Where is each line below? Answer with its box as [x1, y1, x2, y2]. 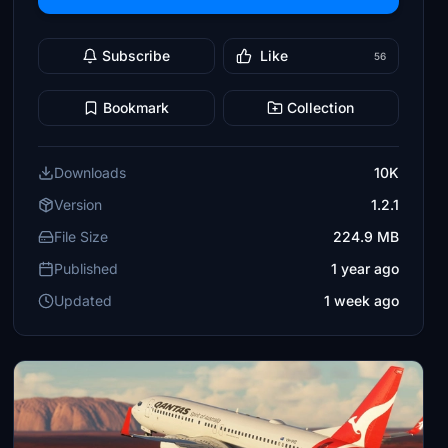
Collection [287, 99, 355, 116]
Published [54, 260, 119, 277]
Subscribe [102, 47, 171, 64]
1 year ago [330, 260, 399, 277]
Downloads [54, 164, 127, 181]
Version [54, 196, 103, 213]
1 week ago [323, 292, 399, 309]
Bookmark [103, 99, 170, 116]
